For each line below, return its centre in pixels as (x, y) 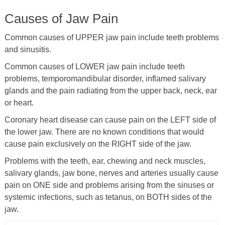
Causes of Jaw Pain (61, 18)
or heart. (19, 102)
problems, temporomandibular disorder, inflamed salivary (105, 78)
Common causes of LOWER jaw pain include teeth (94, 66)
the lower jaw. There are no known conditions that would (104, 132)
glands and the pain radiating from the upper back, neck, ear (110, 90)
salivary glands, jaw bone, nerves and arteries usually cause (111, 173)
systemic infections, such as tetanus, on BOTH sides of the (108, 197)
